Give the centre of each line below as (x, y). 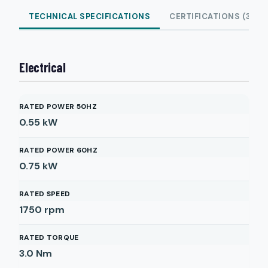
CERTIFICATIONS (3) (212, 16)
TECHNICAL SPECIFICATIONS (89, 16)
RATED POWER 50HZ (58, 106)
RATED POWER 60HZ (58, 150)
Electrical (42, 67)
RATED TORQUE (49, 237)
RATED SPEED (45, 194)
